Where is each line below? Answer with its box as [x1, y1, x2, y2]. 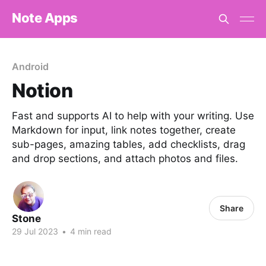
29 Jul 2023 [12, 226, 58, 236]
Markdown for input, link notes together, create [12, 124, 236, 136]
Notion [12, 79, 73, 102]
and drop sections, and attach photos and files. [12, 153, 238, 164]
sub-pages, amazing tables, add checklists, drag [12, 138, 245, 150]
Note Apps [12, 9, 78, 26]
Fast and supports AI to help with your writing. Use [12, 110, 254, 122]
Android [12, 61, 49, 72]
